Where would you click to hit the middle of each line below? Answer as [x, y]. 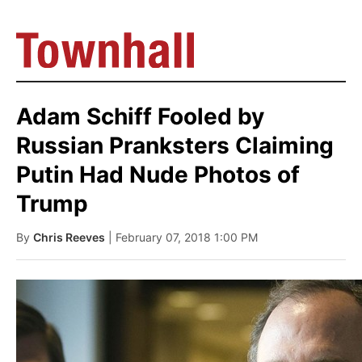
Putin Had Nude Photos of [158, 175]
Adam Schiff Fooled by [140, 116]
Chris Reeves [69, 237]
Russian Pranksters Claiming [175, 145]
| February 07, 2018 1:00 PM [183, 237]
